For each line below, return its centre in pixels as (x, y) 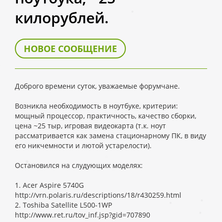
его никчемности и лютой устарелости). (83, 145)
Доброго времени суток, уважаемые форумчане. (97, 86)
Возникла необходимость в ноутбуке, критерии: (96, 106)
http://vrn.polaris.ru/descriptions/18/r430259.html (98, 195)
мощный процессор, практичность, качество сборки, (106, 116)
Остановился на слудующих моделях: (79, 165)
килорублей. (62, 17)
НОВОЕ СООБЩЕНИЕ (70, 49)
